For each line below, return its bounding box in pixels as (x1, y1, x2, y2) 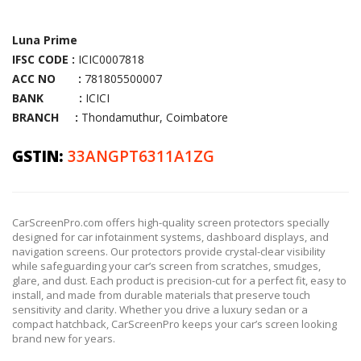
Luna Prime (12, 32, 77, 48)
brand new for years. (12, 331, 115, 346)
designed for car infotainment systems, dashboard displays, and (12, 230, 329, 244)
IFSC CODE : (12, 52, 75, 67)
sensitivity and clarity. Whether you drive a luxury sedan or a (12, 302, 308, 317)
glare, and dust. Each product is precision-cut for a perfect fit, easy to (12, 273, 346, 288)
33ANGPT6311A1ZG (68, 146, 214, 167)
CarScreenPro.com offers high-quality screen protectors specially (12, 215, 330, 230)
